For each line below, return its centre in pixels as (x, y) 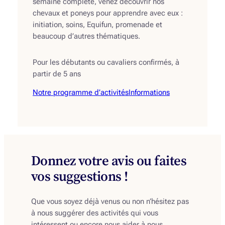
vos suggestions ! (79, 176)
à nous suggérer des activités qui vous (94, 213)
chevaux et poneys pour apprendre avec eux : (108, 13)
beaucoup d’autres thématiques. (87, 36)
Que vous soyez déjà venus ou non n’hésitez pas (110, 201)
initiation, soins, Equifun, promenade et (98, 25)
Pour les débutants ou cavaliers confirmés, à (106, 62)
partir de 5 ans (57, 74)
